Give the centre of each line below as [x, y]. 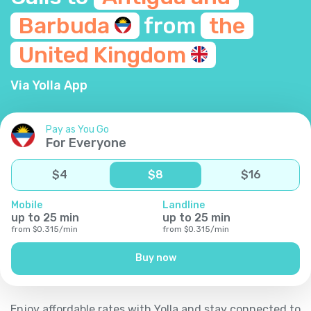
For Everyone [86, 143]
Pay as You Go [77, 129]
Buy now [155, 258]
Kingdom [142, 54]
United [56, 54]
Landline [184, 205]
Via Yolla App [49, 85]
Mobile [27, 205]
